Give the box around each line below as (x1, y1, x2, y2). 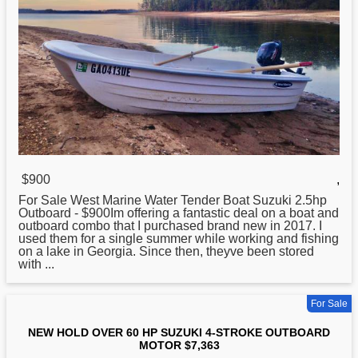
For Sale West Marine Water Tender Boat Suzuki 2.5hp (18, 193, 327, 208)
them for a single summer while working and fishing (46, 232, 339, 246)
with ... (18, 257, 54, 272)
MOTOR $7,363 (138, 339, 220, 352)
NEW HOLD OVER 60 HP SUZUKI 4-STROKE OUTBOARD (28, 326, 330, 340)
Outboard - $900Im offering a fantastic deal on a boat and (18, 206, 339, 221)
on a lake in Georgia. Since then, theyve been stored (18, 245, 314, 259)
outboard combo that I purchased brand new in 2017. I (18, 219, 322, 233)
